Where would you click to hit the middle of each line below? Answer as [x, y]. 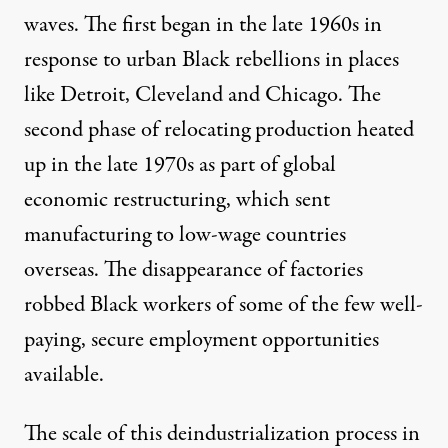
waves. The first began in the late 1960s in [203, 24]
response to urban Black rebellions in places [211, 59]
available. [64, 374]
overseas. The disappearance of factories [193, 269]
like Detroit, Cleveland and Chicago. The [202, 94]
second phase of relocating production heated [219, 129]
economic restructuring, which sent [177, 199]
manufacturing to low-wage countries [185, 234]
